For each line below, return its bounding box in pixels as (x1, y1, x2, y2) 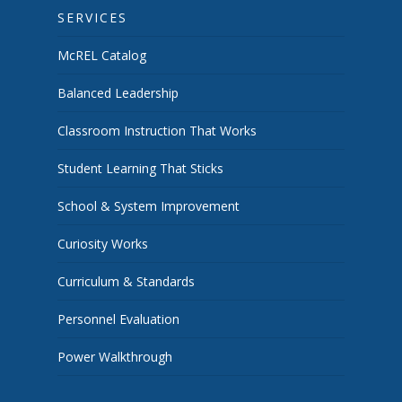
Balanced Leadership (57, 84, 179, 102)
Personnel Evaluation (57, 310, 179, 328)
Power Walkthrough (57, 348, 172, 366)
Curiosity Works (57, 235, 148, 253)
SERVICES (57, 9, 127, 27)
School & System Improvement (57, 197, 240, 215)
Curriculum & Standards (57, 273, 195, 291)
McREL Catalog (57, 47, 146, 65)
